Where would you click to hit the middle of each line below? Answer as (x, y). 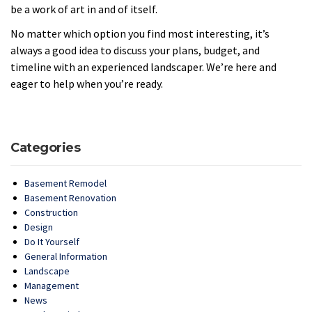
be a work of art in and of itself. (84, 9)
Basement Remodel (65, 184)
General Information (66, 257)
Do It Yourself (52, 242)
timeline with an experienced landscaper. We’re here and (143, 67)
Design (39, 227)
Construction (51, 213)
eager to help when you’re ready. (87, 83)
